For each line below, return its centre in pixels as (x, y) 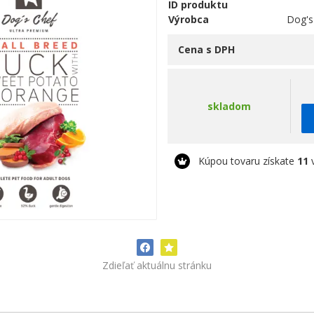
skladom (229, 106)
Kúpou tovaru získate (248, 161)
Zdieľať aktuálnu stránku (157, 265)
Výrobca (189, 19)
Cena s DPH (206, 49)
